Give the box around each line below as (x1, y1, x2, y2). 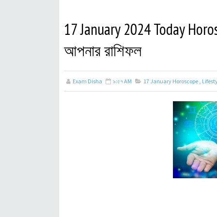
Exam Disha (73, 77, 102, 85)
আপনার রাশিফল (64, 40, 141, 61)
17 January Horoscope (143, 77, 198, 85)
